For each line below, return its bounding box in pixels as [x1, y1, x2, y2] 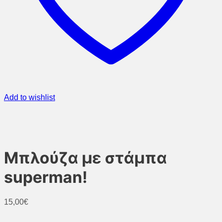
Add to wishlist [4, 93, 55, 102]
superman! [4, 167, 87, 187]
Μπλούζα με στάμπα [4, 148, 167, 168]
